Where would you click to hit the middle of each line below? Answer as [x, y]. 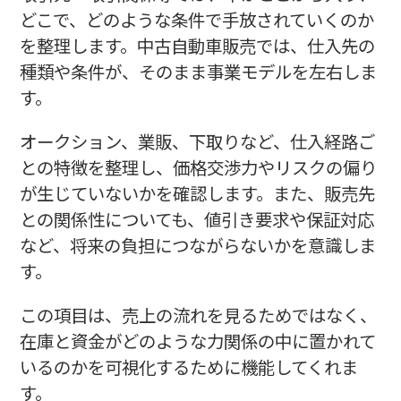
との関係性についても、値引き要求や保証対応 [196, 218]
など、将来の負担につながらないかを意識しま [197, 244]
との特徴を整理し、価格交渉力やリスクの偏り [198, 166]
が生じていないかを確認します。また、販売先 [197, 192]
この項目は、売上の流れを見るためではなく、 [198, 314]
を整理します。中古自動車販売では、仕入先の [197, 45]
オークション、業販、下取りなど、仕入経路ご [197, 141]
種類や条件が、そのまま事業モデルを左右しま [198, 71]
